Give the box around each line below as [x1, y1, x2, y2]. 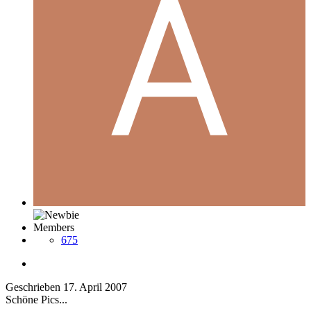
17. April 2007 [63, 281, 127, 294]
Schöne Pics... [6, 294, 67, 306]
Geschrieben [6, 281, 63, 294]
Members [33, 221, 74, 234]
